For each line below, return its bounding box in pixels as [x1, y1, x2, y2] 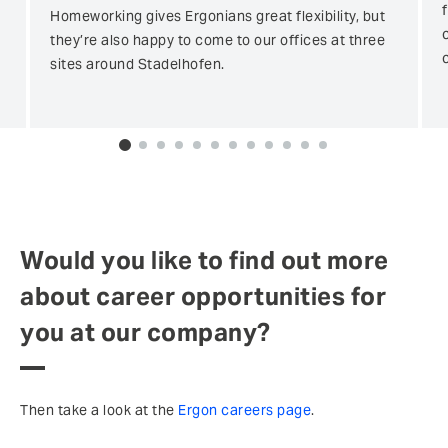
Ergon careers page [178, 401, 311, 419]
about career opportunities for [20, 281, 386, 312]
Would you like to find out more [20, 245, 389, 276]
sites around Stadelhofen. [50, 55, 225, 73]
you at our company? [20, 317, 271, 348]
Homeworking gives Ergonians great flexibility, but [50, 7, 385, 25]
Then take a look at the [20, 401, 178, 419]
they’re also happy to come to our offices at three [50, 31, 385, 49]
